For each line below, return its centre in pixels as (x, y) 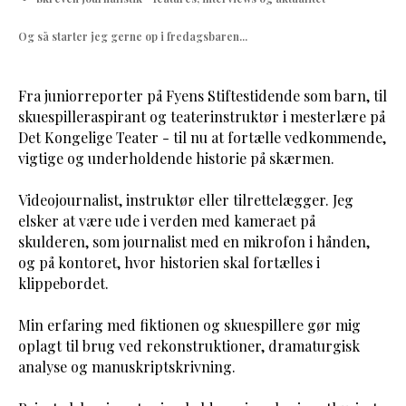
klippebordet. (63, 283)
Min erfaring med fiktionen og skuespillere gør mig (189, 325)
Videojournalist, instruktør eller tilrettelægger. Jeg (186, 200)
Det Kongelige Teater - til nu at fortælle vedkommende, (202, 137)
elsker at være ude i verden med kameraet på (167, 221)
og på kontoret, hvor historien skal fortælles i (169, 262)
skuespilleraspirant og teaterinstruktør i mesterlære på (202, 116)
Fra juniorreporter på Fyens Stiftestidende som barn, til (203, 96)
